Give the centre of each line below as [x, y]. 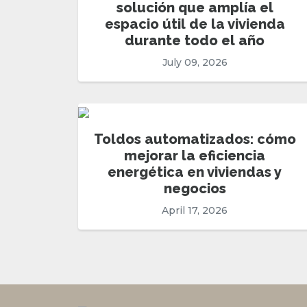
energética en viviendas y [195, 172]
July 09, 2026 [195, 63]
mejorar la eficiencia [195, 156]
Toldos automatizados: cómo [195, 139]
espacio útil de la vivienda [195, 24]
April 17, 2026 [195, 211]
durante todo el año [195, 41]
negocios [195, 189]
